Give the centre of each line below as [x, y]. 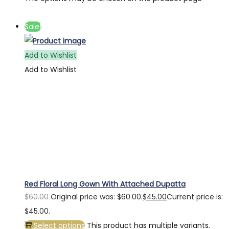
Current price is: [195, 197]
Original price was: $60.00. [97, 197]
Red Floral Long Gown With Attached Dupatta [105, 184]
